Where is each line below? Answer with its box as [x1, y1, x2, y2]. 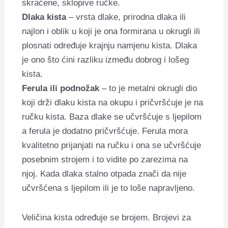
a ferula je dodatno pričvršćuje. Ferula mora [22, 126, 188, 136]
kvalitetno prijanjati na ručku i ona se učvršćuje [22, 140, 202, 151]
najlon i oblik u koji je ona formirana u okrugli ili [22, 26, 201, 37]
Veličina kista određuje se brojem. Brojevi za [22, 213, 191, 222]
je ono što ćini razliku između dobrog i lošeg [22, 55, 189, 65]
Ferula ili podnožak [22, 83, 100, 94]
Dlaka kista [22, 12, 67, 22]
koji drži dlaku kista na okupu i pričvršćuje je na [22, 98, 204, 108]
